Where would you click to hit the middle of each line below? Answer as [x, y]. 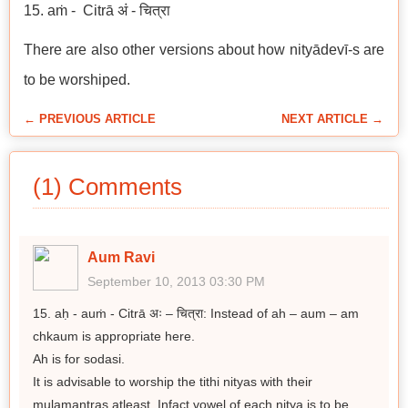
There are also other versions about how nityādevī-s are [204, 50]
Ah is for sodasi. [79, 359]
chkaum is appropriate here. [114, 336]
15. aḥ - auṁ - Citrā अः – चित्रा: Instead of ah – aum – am [196, 313]
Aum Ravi [121, 257]
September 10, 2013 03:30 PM [176, 281]
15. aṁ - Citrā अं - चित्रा [97, 10]
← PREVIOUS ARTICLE [90, 119]
